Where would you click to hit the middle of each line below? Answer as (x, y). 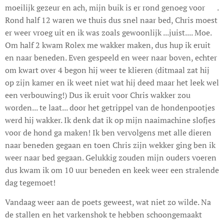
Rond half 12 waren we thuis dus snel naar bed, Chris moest (111, 20)
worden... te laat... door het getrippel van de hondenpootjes (110, 107)
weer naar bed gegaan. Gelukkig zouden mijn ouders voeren (111, 157)
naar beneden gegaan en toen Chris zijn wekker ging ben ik (110, 145)
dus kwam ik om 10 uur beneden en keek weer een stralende (112, 170)
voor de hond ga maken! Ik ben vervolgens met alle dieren (108, 132)
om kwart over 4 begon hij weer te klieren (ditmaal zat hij (107, 70)
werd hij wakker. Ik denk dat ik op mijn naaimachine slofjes (110, 120)
